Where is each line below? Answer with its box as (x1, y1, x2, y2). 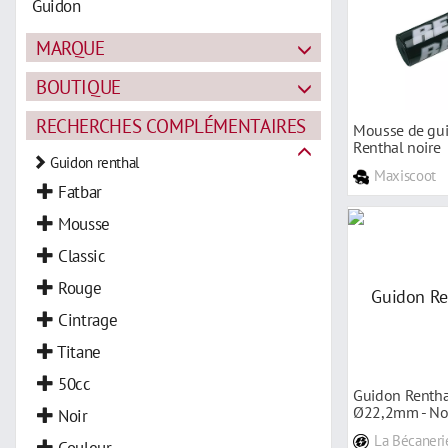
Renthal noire (353, 136, 441, 157)
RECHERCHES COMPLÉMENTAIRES (36, 112, 307, 138)
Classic (53, 243, 106, 267)
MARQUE (36, 34, 105, 60)
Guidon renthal (46, 152, 139, 172)
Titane (53, 339, 101, 363)
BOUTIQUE (36, 73, 121, 99)
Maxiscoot (374, 165, 436, 185)
